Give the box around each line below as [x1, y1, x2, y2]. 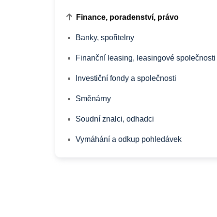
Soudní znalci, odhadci [76, 114, 154, 123]
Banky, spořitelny [76, 33, 134, 42]
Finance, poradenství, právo [76, 13, 179, 21]
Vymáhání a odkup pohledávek [76, 135, 182, 143]
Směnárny [76, 94, 111, 103]
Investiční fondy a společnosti [76, 74, 176, 82]
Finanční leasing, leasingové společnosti [76, 53, 216, 62]
